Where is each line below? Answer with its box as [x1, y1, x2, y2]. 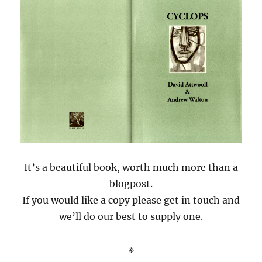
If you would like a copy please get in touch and [22, 194, 240, 206]
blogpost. [109, 178, 153, 190]
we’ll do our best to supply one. [59, 211, 203, 223]
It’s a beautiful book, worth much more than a [24, 161, 238, 174]
